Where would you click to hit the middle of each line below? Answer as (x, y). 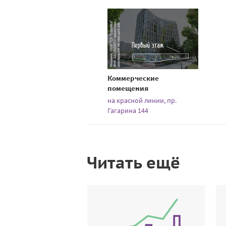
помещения (128, 88)
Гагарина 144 (128, 110)
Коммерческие (133, 78)
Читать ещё (133, 162)
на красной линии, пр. (142, 100)
